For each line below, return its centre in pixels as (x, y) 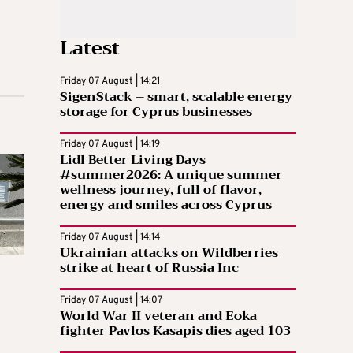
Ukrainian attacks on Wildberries (169, 253)
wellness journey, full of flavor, (161, 190)
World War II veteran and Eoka (158, 316)
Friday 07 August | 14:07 (111, 300)
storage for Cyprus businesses (156, 111)
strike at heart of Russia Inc (149, 268)
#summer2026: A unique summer (171, 175)
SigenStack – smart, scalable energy (176, 97)
